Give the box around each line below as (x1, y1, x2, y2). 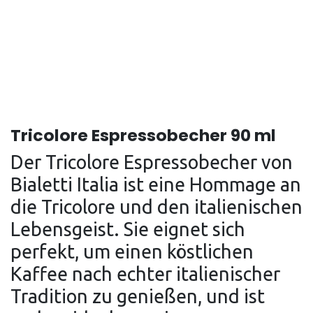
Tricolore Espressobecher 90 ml (10, 124, 276, 147)
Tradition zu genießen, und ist (10, 286, 265, 307)
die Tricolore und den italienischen (10, 196, 303, 217)
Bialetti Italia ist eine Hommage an (10, 174, 301, 195)
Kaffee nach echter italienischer (10, 263, 280, 284)
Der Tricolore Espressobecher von (10, 152, 293, 173)
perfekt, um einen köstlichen (10, 241, 254, 262)
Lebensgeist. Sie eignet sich (10, 219, 245, 240)
